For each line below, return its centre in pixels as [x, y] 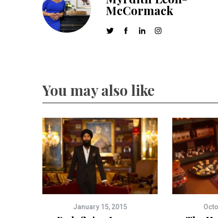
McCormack [139, 10]
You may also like [99, 90]
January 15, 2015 [100, 207]
